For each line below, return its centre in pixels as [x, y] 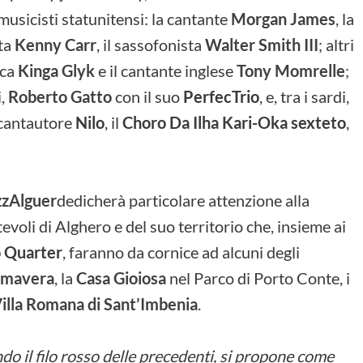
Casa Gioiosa [121, 278]
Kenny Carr [56, 44]
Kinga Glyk [56, 70]
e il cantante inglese [166, 70]
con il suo [147, 96]
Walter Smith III [262, 44]
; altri [336, 44]
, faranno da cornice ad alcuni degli [181, 252]
